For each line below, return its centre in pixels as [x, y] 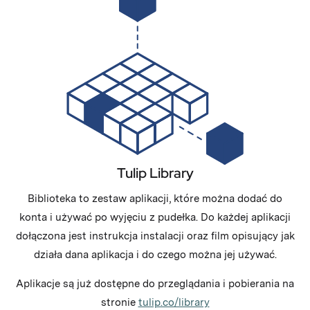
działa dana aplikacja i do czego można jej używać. [155, 255]
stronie [119, 302]
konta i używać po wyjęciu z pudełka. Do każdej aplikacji [155, 217]
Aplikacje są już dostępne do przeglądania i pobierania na [155, 284]
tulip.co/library [174, 302]
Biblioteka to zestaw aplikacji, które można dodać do [155, 199]
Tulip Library [155, 173]
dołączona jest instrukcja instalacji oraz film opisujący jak [155, 236]
